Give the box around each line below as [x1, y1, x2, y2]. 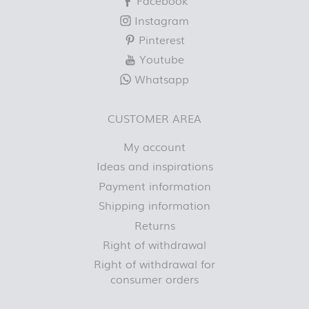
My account [123, 138, 186, 155]
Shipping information [99, 197, 210, 214]
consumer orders [110, 270, 199, 288]
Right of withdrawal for [94, 255, 215, 272]
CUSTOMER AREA [108, 109, 201, 126]
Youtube [136, 50, 184, 68]
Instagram [131, 11, 189, 28]
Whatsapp [131, 70, 189, 87]
